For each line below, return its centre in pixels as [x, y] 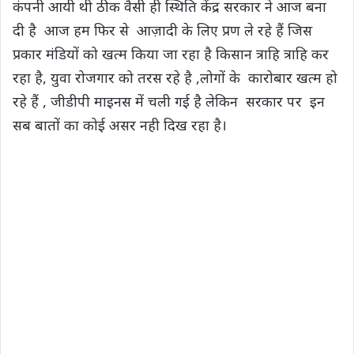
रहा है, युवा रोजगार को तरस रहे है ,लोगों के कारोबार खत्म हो [175, 77]
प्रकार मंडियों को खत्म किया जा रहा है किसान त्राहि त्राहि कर [171, 53]
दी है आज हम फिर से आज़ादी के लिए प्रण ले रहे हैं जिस [162, 30]
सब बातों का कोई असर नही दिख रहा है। [122, 124]
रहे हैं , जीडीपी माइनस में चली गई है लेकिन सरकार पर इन [169, 101]
